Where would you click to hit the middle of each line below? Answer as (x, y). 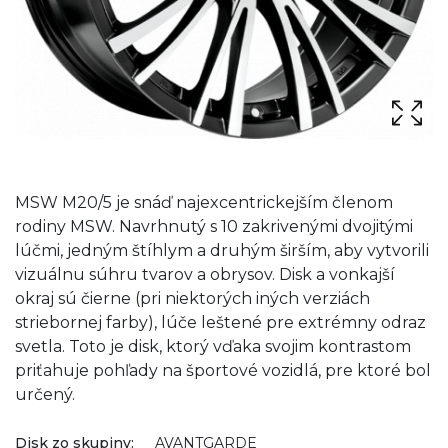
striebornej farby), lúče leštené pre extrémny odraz (220, 323)
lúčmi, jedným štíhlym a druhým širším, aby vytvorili (222, 251)
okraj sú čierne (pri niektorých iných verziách (192, 299)
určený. (45, 395)
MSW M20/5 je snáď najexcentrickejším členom (204, 203)
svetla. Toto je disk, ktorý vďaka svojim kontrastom (213, 347)
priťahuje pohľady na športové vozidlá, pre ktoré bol (223, 371)
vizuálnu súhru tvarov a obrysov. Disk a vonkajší (205, 275)
